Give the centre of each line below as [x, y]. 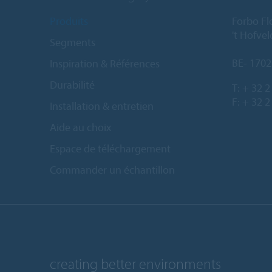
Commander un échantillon [112, 169]
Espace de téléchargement [110, 148]
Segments [73, 42]
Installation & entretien [102, 106]
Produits [69, 21]
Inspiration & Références [105, 63]
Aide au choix [80, 127]
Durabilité [72, 84]
